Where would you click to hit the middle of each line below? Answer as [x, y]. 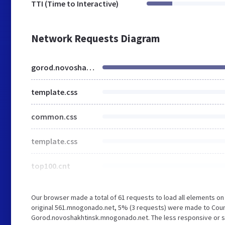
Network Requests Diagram [95, 38]
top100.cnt [51, 166]
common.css [54, 117]
